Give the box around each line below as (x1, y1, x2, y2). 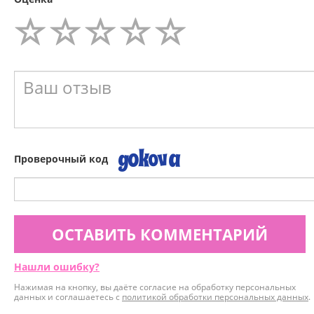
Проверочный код (14, 152, 108, 166)
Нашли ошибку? (14, 260, 100, 274)
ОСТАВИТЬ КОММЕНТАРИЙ (52, 224, 268, 245)
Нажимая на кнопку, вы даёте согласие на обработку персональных (14, 281, 296, 294)
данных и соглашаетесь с (14, 291, 122, 303)
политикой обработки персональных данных (122, 291, 308, 303)
